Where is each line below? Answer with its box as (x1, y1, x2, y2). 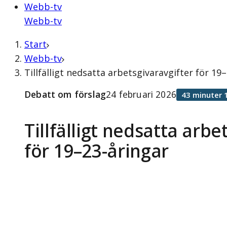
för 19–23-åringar (24, 138, 169, 164)
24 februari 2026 (106, 88, 176, 100)
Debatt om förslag (24, 88, 106, 100)
